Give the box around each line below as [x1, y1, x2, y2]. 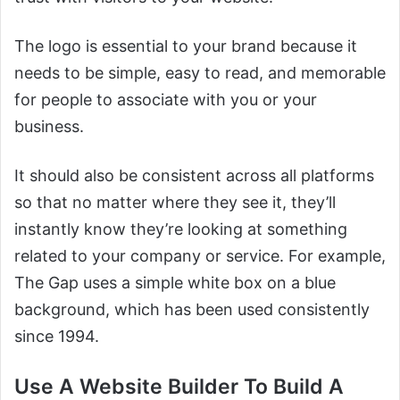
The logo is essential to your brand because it [14, 37, 357, 56]
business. [14, 117, 84, 137]
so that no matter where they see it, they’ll [14, 193, 336, 212]
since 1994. [14, 327, 99, 346]
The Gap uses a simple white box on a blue [14, 273, 336, 293]
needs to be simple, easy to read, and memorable [14, 63, 386, 83]
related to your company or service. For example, [14, 246, 386, 266]
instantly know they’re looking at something [14, 220, 347, 239]
